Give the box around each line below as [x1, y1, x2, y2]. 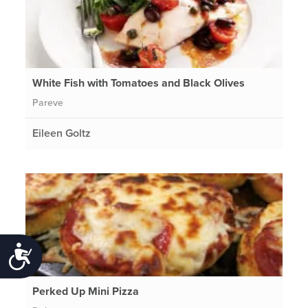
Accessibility [33, 245, 114, 264]
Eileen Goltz [32, 126, 91, 140]
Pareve [32, 96, 64, 109]
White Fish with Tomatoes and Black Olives [32, 76, 245, 90]
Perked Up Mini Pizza [32, 284, 140, 298]
